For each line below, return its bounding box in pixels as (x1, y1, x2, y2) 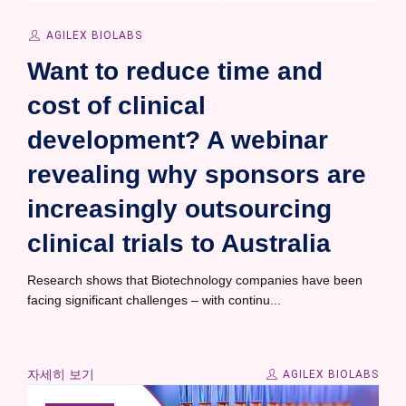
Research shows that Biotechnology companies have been (27, 273, 362, 288)
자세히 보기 (27, 367, 94, 382)
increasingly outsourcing (27, 195, 332, 224)
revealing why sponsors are (27, 160, 366, 189)
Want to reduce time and (27, 57, 323, 86)
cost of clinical (27, 92, 206, 121)
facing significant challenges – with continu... (27, 293, 281, 308)
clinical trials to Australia (27, 229, 331, 258)
